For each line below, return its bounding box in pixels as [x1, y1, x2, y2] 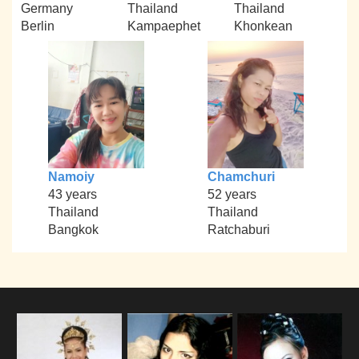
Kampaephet [127, 18, 200, 33]
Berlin [21, 18, 55, 33]
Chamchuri [207, 170, 275, 184]
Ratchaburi [207, 223, 270, 237]
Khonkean [233, 18, 292, 33]
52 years [207, 188, 256, 202]
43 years [47, 188, 97, 202]
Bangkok [47, 223, 99, 237]
